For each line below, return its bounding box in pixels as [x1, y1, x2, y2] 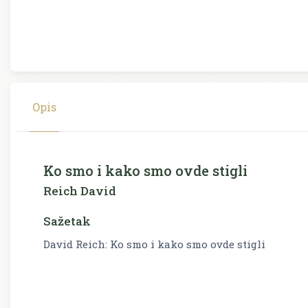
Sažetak [43, 212, 91, 229]
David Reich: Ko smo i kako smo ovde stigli [43, 236, 265, 251]
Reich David [43, 182, 116, 199]
